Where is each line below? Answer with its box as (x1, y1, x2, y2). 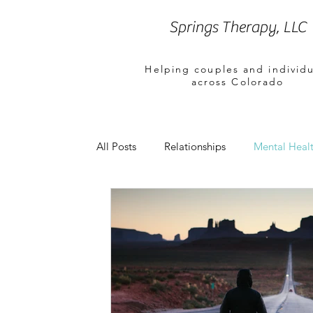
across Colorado (191, 75, 284, 88)
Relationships (164, 139, 226, 153)
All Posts (96, 139, 136, 153)
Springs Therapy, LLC (169, 18, 306, 36)
